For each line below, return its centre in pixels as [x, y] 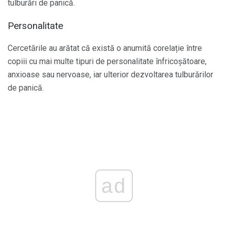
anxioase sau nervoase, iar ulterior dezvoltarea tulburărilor [110, 75]
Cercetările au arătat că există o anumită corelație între [105, 48]
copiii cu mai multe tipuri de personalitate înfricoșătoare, [107, 62]
